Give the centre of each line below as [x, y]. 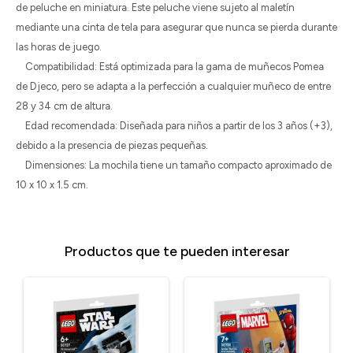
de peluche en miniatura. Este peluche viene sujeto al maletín [155, 7]
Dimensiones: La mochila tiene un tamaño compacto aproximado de [174, 165]
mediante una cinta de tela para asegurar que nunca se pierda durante [176, 27]
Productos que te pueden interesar [176, 251]
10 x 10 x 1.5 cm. [52, 185]
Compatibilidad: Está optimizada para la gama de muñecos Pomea [170, 67]
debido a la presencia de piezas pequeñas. [112, 145]
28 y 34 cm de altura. [64, 106]
